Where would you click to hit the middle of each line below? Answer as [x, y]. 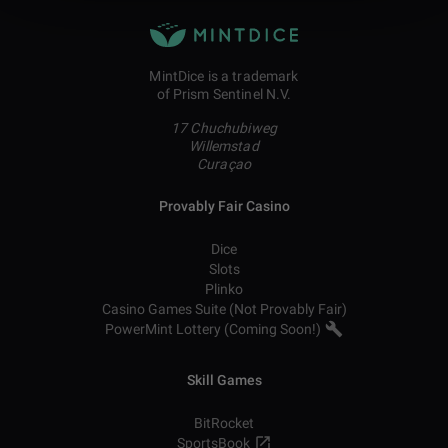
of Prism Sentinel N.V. [224, 94]
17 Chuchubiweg [224, 128]
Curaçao [224, 164]
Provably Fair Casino [224, 206]
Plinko [224, 289]
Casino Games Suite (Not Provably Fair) [224, 309]
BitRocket [224, 423]
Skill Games [224, 380]
